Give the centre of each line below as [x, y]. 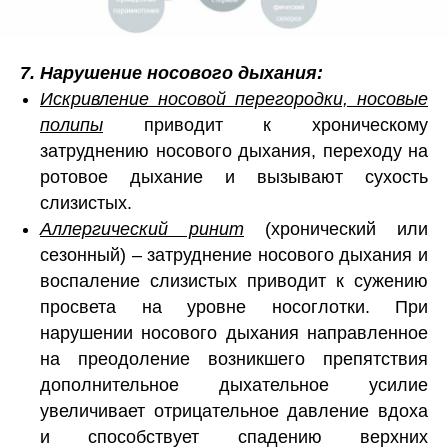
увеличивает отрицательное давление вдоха [234, 410]
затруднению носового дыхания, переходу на [234, 150]
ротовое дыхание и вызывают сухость [234, 176]
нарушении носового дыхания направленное [234, 332]
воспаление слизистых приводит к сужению [234, 280]
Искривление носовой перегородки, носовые [234, 98]
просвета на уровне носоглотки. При [234, 306]
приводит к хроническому [265, 124]
